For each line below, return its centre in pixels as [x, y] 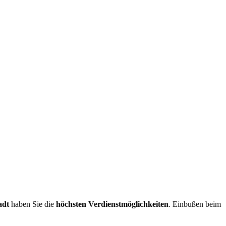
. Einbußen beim [195, 204]
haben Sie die [33, 204]
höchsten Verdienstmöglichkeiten [112, 204]
